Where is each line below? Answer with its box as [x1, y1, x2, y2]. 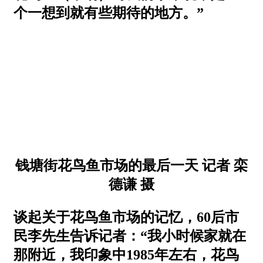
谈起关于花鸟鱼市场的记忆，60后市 [14, 209, 239, 225]
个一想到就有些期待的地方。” [14, 5, 204, 21]
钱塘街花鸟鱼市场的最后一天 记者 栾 [15, 157, 248, 173]
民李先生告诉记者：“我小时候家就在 [14, 228, 246, 244]
